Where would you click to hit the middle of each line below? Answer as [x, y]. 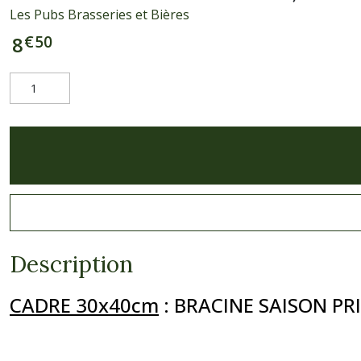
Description [71, 264]
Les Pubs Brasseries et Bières [100, 15]
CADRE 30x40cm [84, 305]
